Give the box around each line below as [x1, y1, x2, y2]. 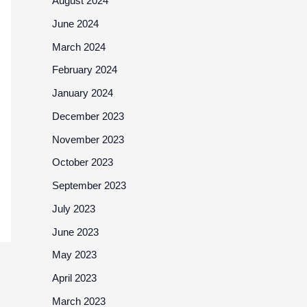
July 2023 [52, 202, 95, 214]
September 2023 [52, 180, 126, 191]
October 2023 [52, 156, 113, 169]
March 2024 [52, 40, 106, 53]
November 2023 [52, 133, 124, 145]
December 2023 [52, 110, 124, 122]
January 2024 [52, 87, 113, 99]
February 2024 [52, 64, 117, 76]
